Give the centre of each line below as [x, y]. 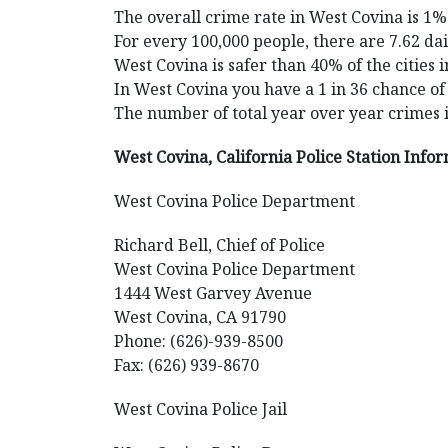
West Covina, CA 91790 [200, 317]
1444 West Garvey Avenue [213, 293]
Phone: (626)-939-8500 [198, 341]
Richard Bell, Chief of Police [219, 245]
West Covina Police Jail [200, 409]
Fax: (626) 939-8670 [186, 365]
